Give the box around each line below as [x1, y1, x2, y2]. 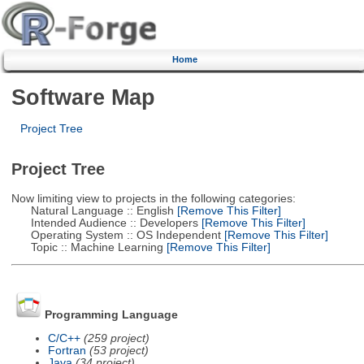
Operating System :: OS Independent [11, 228, 221, 241]
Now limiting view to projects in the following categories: [11, 192, 296, 205]
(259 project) [83, 331, 149, 344]
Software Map [11, 84, 155, 110]
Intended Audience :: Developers [11, 216, 198, 229]
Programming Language [44, 309, 178, 322]
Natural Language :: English [11, 204, 174, 217]
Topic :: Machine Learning [11, 240, 163, 253]
